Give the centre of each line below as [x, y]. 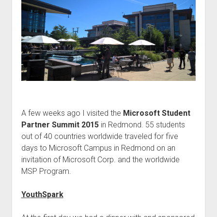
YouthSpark [42, 195]
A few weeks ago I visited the [72, 113]
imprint [108, 47]
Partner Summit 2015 [60, 125]
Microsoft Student [156, 113]
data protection [108, 62]
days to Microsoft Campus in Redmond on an [98, 148]
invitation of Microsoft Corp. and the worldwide [100, 160]
